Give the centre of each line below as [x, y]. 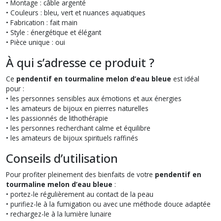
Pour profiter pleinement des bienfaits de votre [80, 174]
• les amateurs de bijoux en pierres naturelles [77, 108]
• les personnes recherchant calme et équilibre [78, 128]
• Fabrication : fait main [42, 22]
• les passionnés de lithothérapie [57, 118]
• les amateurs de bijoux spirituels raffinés [72, 138]
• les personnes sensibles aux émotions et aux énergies [94, 98]
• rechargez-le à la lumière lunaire [59, 214]
